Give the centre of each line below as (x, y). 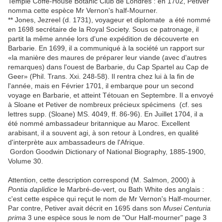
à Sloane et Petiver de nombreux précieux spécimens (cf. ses (105, 105)
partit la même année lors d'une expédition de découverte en (103, 39)
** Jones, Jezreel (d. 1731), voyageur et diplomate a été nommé (109, 20)
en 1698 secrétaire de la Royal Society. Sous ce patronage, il (103, 29)
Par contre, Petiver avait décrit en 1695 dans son (85, 208)
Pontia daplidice (33, 190)
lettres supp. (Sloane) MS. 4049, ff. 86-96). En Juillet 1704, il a (106, 114)
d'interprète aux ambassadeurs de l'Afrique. (76, 142)
